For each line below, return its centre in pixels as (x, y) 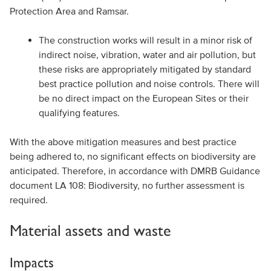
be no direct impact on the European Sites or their (143, 98)
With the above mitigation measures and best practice (123, 142)
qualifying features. (79, 113)
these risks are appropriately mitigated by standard (145, 69)
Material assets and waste (90, 230)
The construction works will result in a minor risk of (145, 40)
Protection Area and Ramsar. (69, 11)
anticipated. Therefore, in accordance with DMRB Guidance (135, 171)
